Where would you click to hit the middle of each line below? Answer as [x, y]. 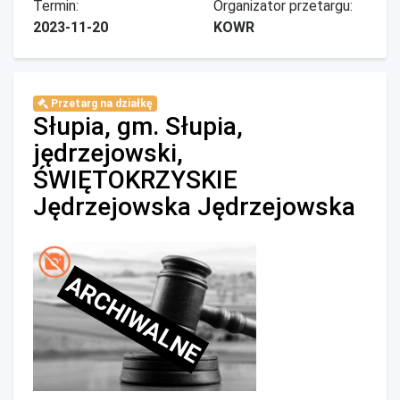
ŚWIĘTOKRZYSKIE [135, 180]
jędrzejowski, [108, 153]
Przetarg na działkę [100, 104]
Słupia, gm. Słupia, [138, 126]
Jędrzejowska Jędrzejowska [194, 207]
